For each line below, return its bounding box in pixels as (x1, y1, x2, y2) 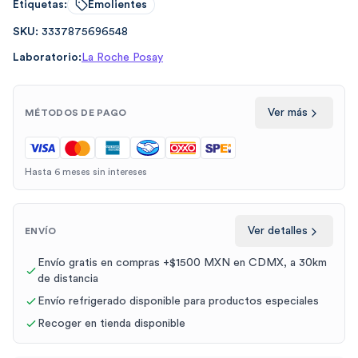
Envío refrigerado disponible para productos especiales (38, 296, 319, 308)
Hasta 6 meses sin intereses (25, 167, 147, 177)
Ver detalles (248, 225, 308, 237)
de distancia (38, 273, 98, 285)
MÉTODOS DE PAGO (25, 108, 127, 118)
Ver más (268, 107, 308, 119)
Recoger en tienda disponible (38, 318, 185, 330)
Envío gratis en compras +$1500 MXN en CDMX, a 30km (38, 257, 327, 269)
